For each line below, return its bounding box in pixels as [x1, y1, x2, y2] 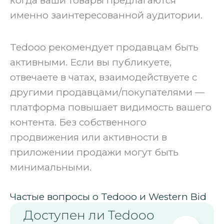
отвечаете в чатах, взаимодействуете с [10, 71, 197, 83]
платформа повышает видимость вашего [10, 101, 211, 113]
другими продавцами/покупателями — [10, 86, 204, 98]
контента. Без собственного [10, 116, 146, 128]
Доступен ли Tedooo [23, 207, 154, 222]
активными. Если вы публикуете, [10, 56, 171, 68]
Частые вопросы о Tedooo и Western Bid [10, 190, 206, 202]
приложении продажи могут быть [10, 146, 178, 158]
